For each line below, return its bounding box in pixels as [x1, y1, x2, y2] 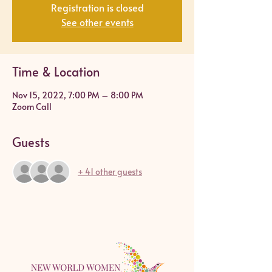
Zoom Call [12, 100, 52, 112]
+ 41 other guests [78, 166, 142, 178]
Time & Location [12, 63, 100, 80]
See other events [61, 15, 134, 29]
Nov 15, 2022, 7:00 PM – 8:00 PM [12, 89, 143, 101]
